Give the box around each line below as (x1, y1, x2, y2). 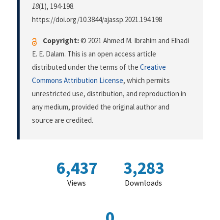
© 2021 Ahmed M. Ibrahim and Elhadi (79, 36, 189, 46)
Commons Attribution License (32, 76, 123, 85)
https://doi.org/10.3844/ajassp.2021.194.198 (32, 15, 162, 25)
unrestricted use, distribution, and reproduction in (32, 89, 186, 99)
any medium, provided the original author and (32, 102, 169, 112)
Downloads (125, 178, 162, 188)
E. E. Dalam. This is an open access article (32, 49, 156, 59)
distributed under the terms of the (32, 62, 140, 72)
